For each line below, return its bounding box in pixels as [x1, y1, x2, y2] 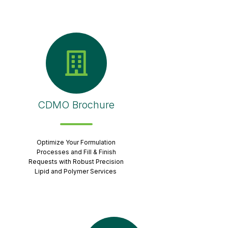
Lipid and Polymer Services [34, 167, 118, 175]
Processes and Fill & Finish [36, 148, 116, 156]
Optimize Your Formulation [37, 138, 116, 146]
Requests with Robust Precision [28, 157, 124, 165]
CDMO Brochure [38, 98, 115, 111]
